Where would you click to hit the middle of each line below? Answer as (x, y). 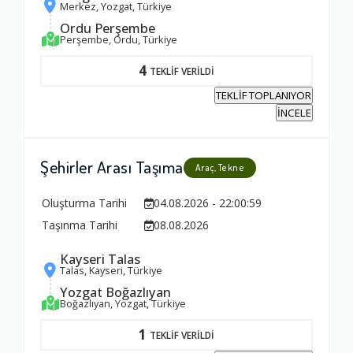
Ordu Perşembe (108, 28)
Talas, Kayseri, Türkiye (111, 271)
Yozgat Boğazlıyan (115, 292)
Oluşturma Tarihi (84, 203)
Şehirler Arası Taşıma (112, 167)
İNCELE (294, 113)
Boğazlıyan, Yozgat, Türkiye (123, 304)
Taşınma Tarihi (80, 225)
